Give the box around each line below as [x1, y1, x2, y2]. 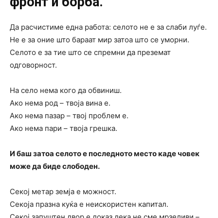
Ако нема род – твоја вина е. [10, 98, 110, 108]
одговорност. [10, 60, 57, 70]
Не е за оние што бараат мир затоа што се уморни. [10, 35, 189, 45]
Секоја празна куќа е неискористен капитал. [10, 200, 168, 209]
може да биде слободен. [10, 162, 100, 171]
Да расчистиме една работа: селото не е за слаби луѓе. [10, 22, 207, 32]
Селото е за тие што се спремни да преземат [10, 48, 171, 57]
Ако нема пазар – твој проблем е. [10, 111, 128, 121]
